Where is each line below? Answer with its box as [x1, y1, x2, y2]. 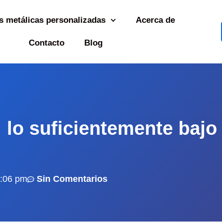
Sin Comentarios [37, 174, 108, 184]
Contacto [28, 38, 64, 48]
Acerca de [136, 15, 175, 25]
